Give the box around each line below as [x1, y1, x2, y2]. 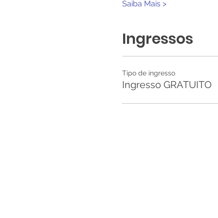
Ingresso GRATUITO [122, 79, 212, 91]
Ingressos [122, 29, 193, 49]
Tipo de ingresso [122, 69, 175, 77]
